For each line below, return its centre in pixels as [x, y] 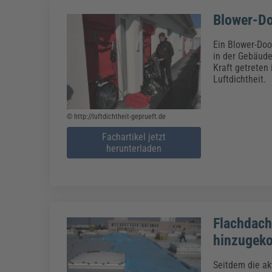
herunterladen [134, 148]
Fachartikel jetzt [134, 137]
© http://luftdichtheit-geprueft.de [117, 116]
